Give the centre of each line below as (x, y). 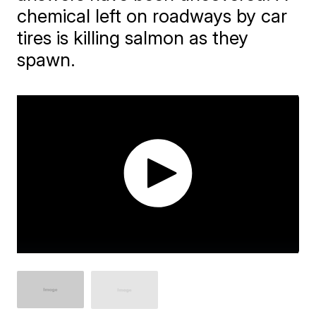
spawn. (47, 60)
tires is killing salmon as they (133, 38)
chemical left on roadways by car (152, 16)
